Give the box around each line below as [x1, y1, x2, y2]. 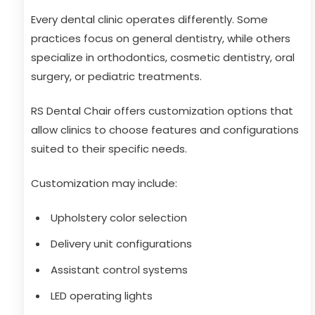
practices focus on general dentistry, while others [31, 31, 290, 46]
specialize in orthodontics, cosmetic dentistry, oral [31, 50, 295, 65]
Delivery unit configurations [51, 236, 192, 251]
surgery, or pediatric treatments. [31, 69, 202, 84]
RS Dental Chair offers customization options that [31, 103, 293, 118]
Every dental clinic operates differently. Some [31, 12, 268, 27]
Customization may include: [31, 176, 177, 191]
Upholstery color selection [51, 210, 187, 225]
